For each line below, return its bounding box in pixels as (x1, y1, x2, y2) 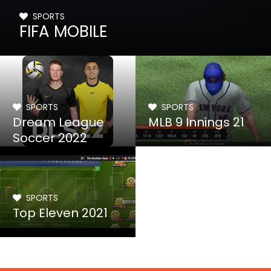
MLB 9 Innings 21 (148, 114, 245, 131)
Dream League (13, 114, 105, 131)
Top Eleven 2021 (13, 204, 108, 221)
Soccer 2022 (13, 129, 88, 146)
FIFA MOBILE (19, 21, 108, 42)
